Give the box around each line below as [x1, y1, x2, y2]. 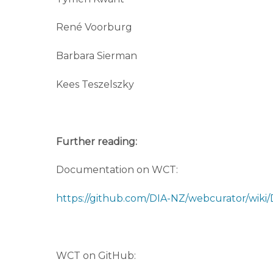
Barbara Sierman [56, 50, 137, 62]
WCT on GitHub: [56, 249, 136, 261]
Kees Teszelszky [56, 79, 134, 90]
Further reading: [56, 135, 137, 147]
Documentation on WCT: [56, 164, 178, 176]
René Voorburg [56, 21, 132, 34]
